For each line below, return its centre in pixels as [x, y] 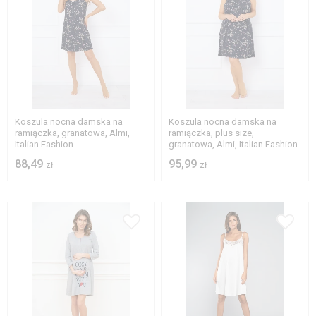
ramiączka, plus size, [212, 133]
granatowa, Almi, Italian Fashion [233, 145]
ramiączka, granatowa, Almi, [72, 133]
